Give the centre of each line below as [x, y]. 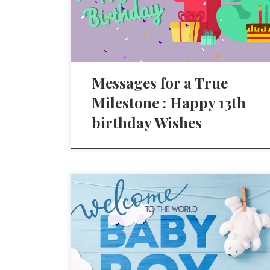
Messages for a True [160, 83]
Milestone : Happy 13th [169, 103]
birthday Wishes [147, 123]
